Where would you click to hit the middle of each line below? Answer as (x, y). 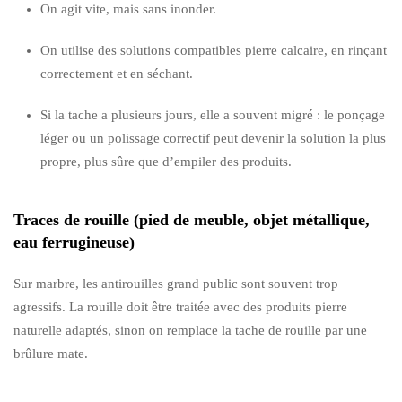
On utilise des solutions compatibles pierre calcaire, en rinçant (214, 50)
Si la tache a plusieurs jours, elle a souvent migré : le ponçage (213, 114)
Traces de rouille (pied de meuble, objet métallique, (192, 219)
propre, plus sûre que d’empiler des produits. (166, 161)
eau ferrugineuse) (74, 242)
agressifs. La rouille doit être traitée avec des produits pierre (180, 306)
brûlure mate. (51, 353)
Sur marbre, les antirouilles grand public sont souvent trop (176, 283)
